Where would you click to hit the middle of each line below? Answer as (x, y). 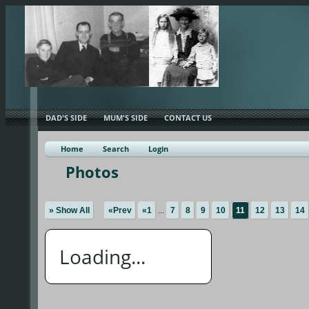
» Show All (69, 210)
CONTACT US (188, 118)
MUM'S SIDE (126, 118)
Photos (92, 172)
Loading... (102, 257)
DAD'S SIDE (67, 118)
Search (116, 149)
